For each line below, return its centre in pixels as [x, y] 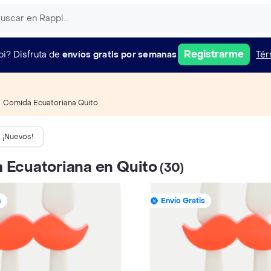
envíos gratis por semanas [119, 54]
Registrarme [214, 54]
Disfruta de [36, 54]
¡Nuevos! [18, 137]
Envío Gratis [183, 201]
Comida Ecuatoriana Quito [51, 103]
